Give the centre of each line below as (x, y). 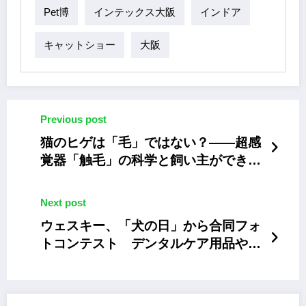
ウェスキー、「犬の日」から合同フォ (151, 225)
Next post (63, 202)
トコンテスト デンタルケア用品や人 (151, 243)
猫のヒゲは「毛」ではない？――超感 (151, 142)
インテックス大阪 (135, 12)
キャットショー (80, 45)
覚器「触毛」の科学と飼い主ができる (151, 160)
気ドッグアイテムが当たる (118, 261)
